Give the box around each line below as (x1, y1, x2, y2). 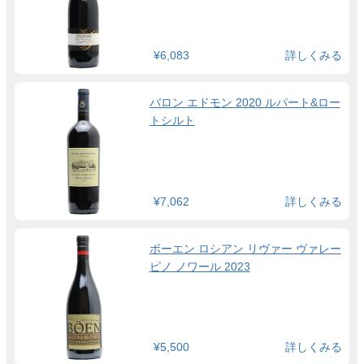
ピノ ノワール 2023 (149, 259, 250, 273)
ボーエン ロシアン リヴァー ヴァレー (149, 241, 341, 255)
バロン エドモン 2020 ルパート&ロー (149, 95, 340, 109)
